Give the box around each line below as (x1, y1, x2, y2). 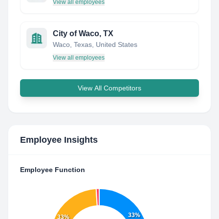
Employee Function (20, 166, 85, 174)
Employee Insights (20, 135, 98, 145)
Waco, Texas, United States (53, 41, 137, 48)
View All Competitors (78, 84, 141, 92)
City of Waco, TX (53, 29, 113, 38)
